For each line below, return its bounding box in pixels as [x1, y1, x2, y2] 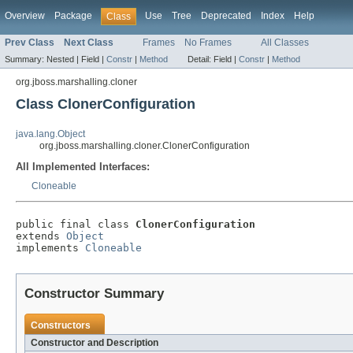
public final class [16, 218, 136, 231]
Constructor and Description [31, 337, 158, 349]
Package [54, 10, 92, 21]
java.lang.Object [16, 128, 85, 140]
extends [16, 230, 66, 243]
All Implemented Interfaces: [16, 161, 150, 173]
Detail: [188, 54, 214, 65]
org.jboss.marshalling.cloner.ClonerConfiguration [39, 140, 250, 152]
